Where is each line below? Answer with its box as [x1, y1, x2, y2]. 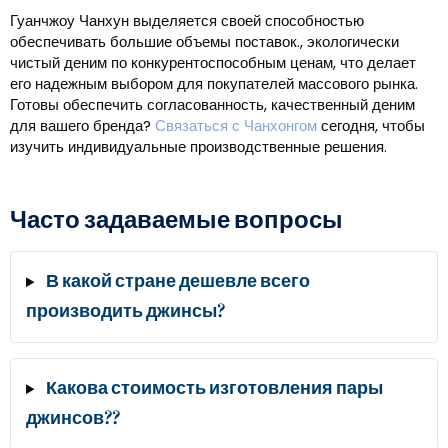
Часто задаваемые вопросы [10, 206, 343, 237]
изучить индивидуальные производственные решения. [10, 136, 387, 158]
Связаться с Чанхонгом [155, 115, 317, 137]
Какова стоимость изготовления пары [45, 377, 383, 401]
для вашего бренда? [10, 115, 155, 137]
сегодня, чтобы [317, 115, 425, 137]
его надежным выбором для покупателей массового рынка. [10, 73, 418, 95]
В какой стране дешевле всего [45, 270, 310, 294]
